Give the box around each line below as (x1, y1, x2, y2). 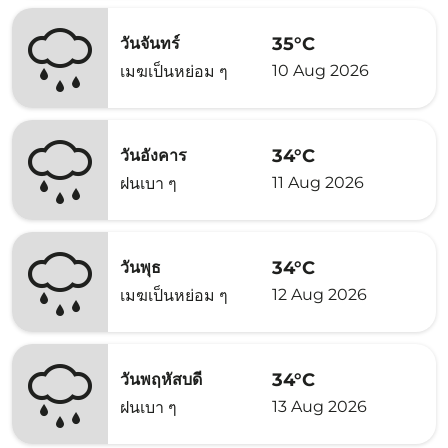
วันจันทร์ (120, 34, 180, 53)
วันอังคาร (120, 146, 187, 165)
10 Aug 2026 (272, 60, 369, 80)
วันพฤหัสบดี (120, 370, 202, 389)
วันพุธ (120, 258, 161, 277)
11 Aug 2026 (272, 172, 364, 192)
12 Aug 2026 (272, 284, 367, 304)
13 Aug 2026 (272, 396, 367, 416)
